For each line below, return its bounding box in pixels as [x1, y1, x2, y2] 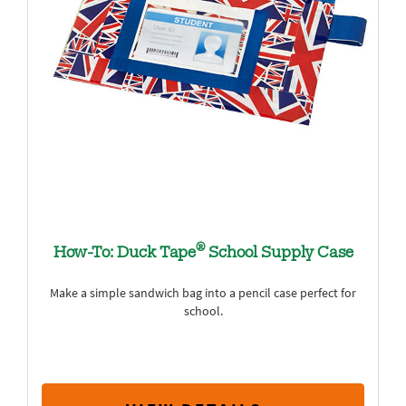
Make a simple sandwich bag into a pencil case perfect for [50, 285, 356, 302]
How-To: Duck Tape [53, 246, 196, 262]
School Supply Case [204, 246, 353, 262]
